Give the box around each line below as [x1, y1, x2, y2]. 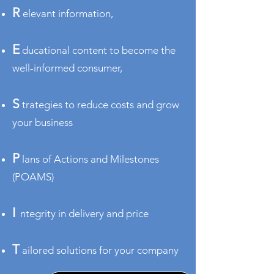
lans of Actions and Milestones [20, 153, 159, 165]
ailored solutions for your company [22, 244, 179, 256]
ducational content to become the [20, 44, 176, 56]
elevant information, [23, 7, 113, 20]
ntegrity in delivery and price [15, 207, 149, 220]
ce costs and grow [98, 98, 179, 111]
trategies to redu [20, 98, 98, 111]
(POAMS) [12, 171, 54, 183]
